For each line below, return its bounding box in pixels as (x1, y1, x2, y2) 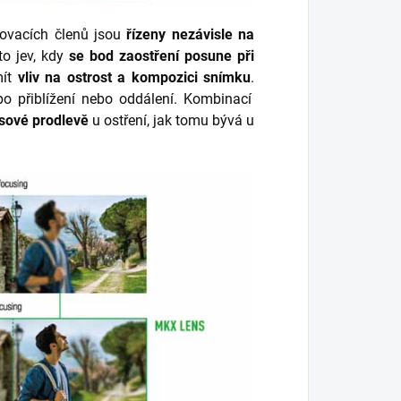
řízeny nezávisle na (126, 26, 255, 44)
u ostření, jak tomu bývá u (89, 112, 254, 130)
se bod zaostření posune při (68, 47, 255, 65)
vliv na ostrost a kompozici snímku (17, 69, 251, 87)
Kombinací (177, 90, 252, 108)
